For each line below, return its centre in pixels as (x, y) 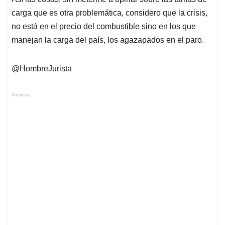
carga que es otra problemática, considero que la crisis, (109, 13)
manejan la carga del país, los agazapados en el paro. (108, 40)
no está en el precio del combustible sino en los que (104, 26)
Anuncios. (22, 95)
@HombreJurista (42, 68)
